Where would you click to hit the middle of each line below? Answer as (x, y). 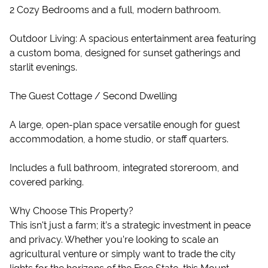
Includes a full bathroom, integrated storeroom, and (124, 168)
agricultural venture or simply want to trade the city (123, 254)
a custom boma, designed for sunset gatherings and (125, 53)
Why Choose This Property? (71, 211)
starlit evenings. (43, 67)
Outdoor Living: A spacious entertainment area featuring (133, 39)
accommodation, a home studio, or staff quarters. (119, 139)
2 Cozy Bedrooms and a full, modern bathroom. (115, 10)
